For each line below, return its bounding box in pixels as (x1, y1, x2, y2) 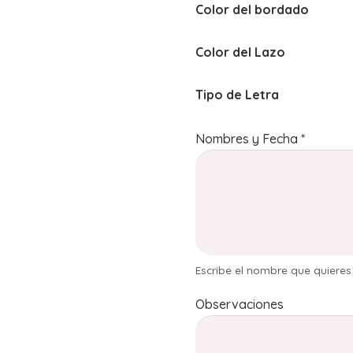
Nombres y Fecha (195, 130, 298, 147)
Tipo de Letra (195, 87, 279, 102)
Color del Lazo (195, 44, 285, 60)
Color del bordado (195, 2, 309, 17)
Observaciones (195, 295, 284, 312)
